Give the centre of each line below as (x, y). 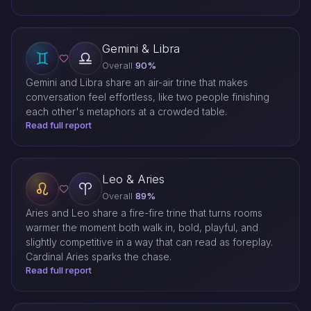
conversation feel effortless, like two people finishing (148, 97)
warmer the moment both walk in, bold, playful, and (142, 228)
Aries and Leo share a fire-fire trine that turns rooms (144, 213)
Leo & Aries (133, 179)
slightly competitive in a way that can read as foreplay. (149, 242)
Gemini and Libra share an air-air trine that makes (137, 83)
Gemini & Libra (141, 49)
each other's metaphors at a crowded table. (126, 112)
